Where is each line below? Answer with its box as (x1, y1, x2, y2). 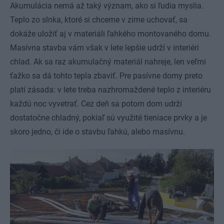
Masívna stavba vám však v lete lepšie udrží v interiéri (10, 43, 199, 53)
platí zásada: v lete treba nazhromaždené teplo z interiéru (10, 85, 211, 95)
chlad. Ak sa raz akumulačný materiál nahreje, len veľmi (10, 57, 206, 67)
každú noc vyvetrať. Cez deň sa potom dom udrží (10, 99, 182, 109)
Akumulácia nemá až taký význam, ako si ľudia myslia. (10, 1, 203, 11)
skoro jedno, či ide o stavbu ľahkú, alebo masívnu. (10, 127, 185, 137)
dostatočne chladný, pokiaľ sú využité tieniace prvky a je (10, 113, 207, 123)
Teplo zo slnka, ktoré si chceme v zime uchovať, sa (10, 15, 187, 25)
